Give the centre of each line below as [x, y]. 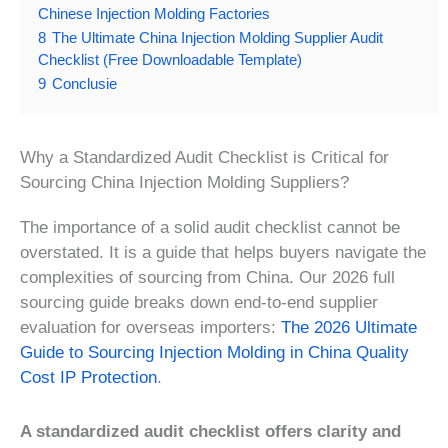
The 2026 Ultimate [349, 327]
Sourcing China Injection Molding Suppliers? [184, 182]
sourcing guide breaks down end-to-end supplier [199, 302]
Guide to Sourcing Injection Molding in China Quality [214, 352]
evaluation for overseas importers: [150, 327]
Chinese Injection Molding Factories [154, 13]
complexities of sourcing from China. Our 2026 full [207, 277]
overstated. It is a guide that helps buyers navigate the [223, 252]
